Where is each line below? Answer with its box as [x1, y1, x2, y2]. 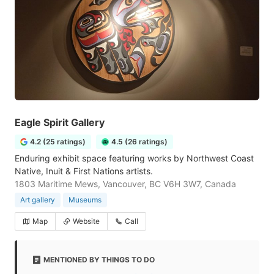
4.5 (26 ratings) [111, 137, 168, 146]
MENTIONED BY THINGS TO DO [43, 255, 155, 264]
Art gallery [20, 195, 55, 204]
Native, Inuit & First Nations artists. [15, 166, 153, 176]
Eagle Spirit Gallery [15, 116, 105, 128]
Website [73, 217, 100, 226]
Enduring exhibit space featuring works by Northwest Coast [15, 153, 254, 163]
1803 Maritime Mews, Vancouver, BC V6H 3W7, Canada [15, 179, 236, 189]
